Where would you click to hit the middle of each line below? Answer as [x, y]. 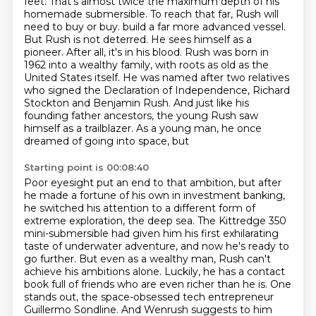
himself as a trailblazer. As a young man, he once [142, 128]
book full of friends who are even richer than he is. [147, 284]
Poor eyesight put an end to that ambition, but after [152, 183]
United [42, 78]
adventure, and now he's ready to [207, 246]
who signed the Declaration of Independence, [138, 90]
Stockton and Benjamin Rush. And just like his [136, 103]
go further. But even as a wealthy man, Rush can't [147, 259]
